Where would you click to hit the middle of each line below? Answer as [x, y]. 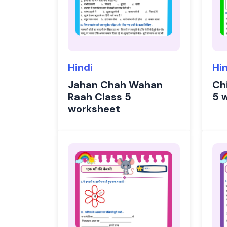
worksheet [94, 109]
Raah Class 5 [100, 97]
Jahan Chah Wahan [115, 85]
